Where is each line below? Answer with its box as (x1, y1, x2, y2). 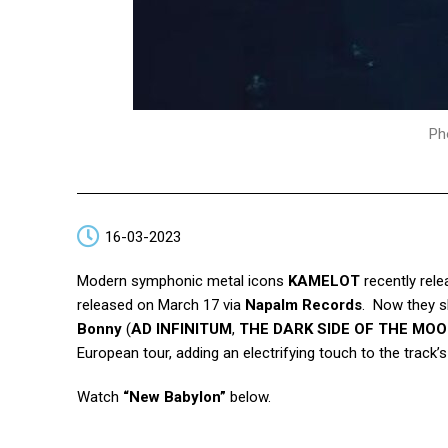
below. (226, 388, 271, 407)
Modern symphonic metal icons (77, 272, 288, 291)
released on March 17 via (77, 296, 245, 315)
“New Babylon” (123, 388, 226, 407)
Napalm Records (245, 296, 362, 315)
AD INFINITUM (131, 320, 232, 339)
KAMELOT (288, 272, 360, 291)
